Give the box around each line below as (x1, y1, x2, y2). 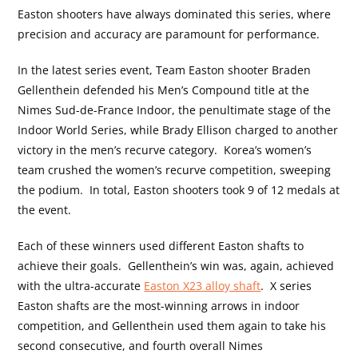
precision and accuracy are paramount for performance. (18, 26, 320, 42)
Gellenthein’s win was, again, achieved (128, 257, 335, 273)
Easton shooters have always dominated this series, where (18, 6, 332, 22)
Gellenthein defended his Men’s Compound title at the (18, 82, 310, 97)
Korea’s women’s (224, 141, 312, 157)
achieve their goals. (18, 257, 122, 273)
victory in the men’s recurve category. (18, 141, 218, 157)
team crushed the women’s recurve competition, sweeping (18, 161, 332, 177)
